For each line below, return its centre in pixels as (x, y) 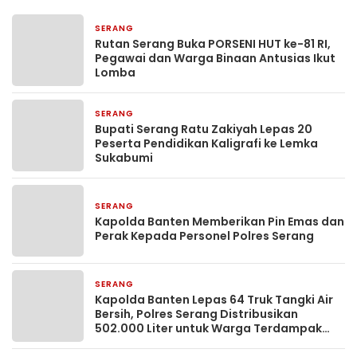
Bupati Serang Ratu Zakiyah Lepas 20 (204, 129)
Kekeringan (128, 343)
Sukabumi (124, 158)
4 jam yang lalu (178, 29)
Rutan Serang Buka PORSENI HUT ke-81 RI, (213, 44)
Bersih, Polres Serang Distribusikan (196, 314)
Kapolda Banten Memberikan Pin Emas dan (220, 222)
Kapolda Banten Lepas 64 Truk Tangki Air (214, 300)
